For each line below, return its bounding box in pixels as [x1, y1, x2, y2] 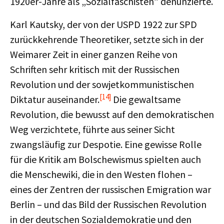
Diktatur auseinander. [10, 93, 99, 105]
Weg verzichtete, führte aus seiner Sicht [10, 123, 175, 135]
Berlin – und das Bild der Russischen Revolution [10, 198, 206, 210]
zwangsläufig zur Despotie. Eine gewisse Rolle [10, 138, 201, 150]
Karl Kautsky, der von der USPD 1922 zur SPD [10, 18, 197, 30]
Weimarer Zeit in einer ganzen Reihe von [10, 48, 177, 60]
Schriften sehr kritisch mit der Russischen [10, 63, 179, 75]
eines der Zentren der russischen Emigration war [10, 183, 211, 195]
